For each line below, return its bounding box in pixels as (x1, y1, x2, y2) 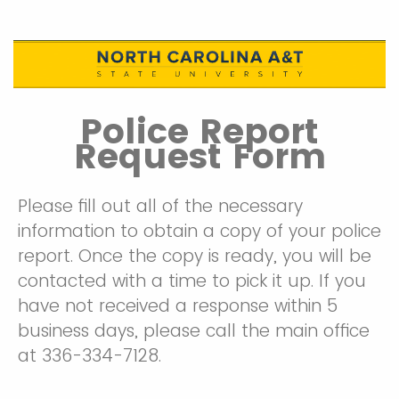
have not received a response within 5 (18, 294, 338, 319)
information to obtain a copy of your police (18, 219, 381, 244)
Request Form (73, 133, 326, 181)
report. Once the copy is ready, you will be (18, 244, 371, 269)
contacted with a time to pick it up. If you (18, 269, 366, 294)
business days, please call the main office (18, 319, 370, 344)
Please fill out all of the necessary (18, 194, 303, 219)
